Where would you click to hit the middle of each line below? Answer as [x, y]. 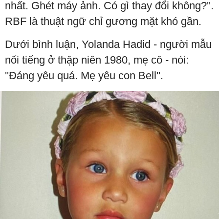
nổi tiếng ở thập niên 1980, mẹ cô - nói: [97, 60]
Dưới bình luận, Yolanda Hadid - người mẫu [108, 44]
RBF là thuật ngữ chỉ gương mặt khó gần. [103, 22]
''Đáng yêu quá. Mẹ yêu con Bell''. [84, 76]
